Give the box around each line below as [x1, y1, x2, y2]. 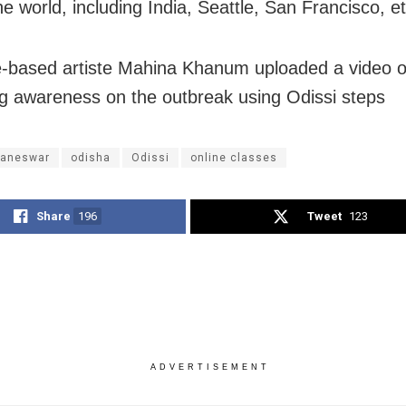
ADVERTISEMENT [150, 362, 270, 372]
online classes [190, 151, 277, 165]
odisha [71, 151, 111, 165]
